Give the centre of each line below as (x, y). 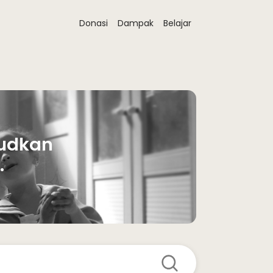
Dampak (136, 23)
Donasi (94, 23)
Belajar (177, 23)
